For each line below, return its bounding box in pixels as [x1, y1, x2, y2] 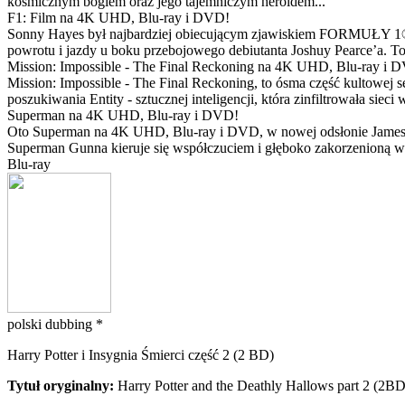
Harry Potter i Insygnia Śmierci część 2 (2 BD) [7, 347, 274, 363]
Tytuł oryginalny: [7, 378, 118, 393]
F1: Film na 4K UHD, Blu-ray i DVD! [7, 10, 230, 25]
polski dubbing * [7, 316, 103, 332]
